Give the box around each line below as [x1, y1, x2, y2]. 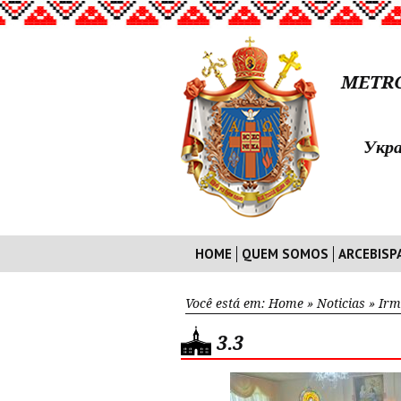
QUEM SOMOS [242, 245, 328, 262]
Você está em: [185, 296, 269, 311]
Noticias [317, 296, 365, 311]
